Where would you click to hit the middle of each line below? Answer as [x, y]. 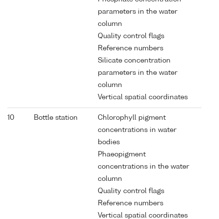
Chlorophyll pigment [132, 118]
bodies [109, 142]
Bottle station [56, 118]
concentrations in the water [143, 166]
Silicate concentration [134, 60]
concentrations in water [137, 130]
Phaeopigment [122, 154]
